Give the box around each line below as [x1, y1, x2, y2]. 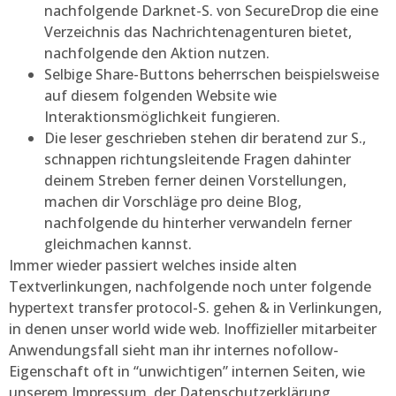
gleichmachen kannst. [44, 233, 192, 254]
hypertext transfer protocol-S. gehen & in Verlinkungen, [9, 297, 382, 317]
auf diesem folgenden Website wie [44, 85, 277, 105]
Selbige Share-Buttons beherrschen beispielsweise [44, 64, 379, 84]
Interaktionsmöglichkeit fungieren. [44, 106, 280, 126]
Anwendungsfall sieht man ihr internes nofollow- [9, 339, 339, 360]
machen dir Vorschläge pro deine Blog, [44, 191, 301, 211]
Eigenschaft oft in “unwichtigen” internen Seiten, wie [9, 361, 365, 381]
